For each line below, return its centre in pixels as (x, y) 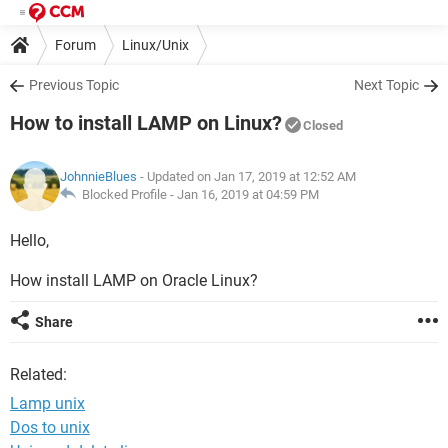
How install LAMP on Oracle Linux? (134, 280)
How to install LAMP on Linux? (146, 123)
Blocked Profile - (126, 194)
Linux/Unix (155, 44)
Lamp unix (47, 403)
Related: (38, 374)
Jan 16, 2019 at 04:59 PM (248, 194)
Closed (323, 125)
